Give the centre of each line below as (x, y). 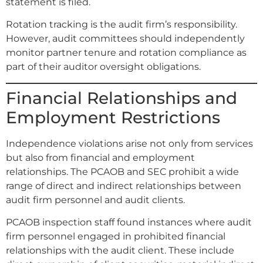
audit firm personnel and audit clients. (95, 200)
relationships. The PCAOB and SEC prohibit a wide (122, 171)
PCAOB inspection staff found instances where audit (129, 222)
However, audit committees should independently (125, 39)
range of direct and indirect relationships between (124, 186)
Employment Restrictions (113, 117)
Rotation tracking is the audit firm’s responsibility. (122, 25)
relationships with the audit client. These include (120, 251)
